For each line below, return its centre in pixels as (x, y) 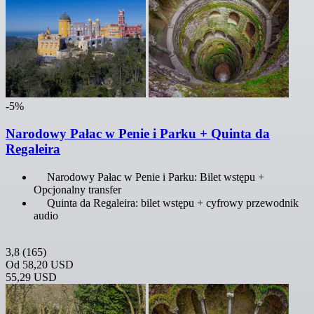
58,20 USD (48, 264)
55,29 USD (31, 277)
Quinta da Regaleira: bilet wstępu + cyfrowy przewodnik (173, 203)
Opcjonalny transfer (77, 189)
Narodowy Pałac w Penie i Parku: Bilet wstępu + (156, 177)
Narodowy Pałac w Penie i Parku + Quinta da (138, 133)
